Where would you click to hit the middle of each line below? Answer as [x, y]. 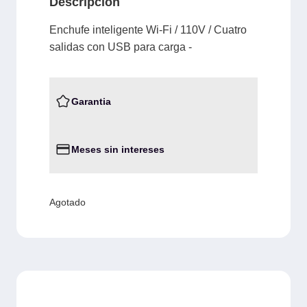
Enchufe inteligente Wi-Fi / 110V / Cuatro [148, 29]
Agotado [67, 202]
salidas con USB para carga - [121, 47]
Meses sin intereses [118, 149]
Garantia [91, 101]
